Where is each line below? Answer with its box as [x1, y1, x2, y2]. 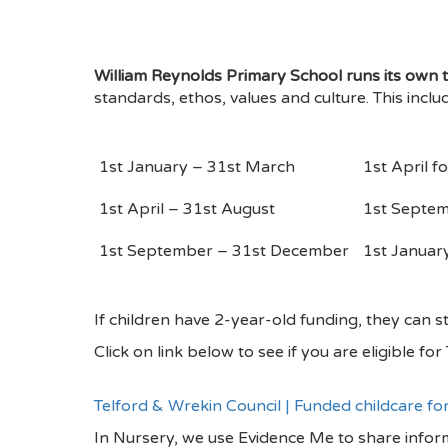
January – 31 [123, 157, 227, 178]
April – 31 [123, 199, 203, 220]
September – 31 [123, 241, 252, 262]
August [217, 199, 275, 220]
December [266, 241, 349, 262]
